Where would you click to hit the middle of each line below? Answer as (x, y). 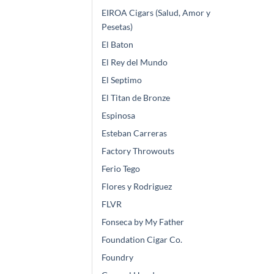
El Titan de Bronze (136, 98)
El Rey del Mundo (135, 62)
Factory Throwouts (138, 151)
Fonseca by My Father (143, 222)
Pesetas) (117, 27)
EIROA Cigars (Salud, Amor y (156, 13)
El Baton (117, 45)
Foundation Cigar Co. (142, 240)
